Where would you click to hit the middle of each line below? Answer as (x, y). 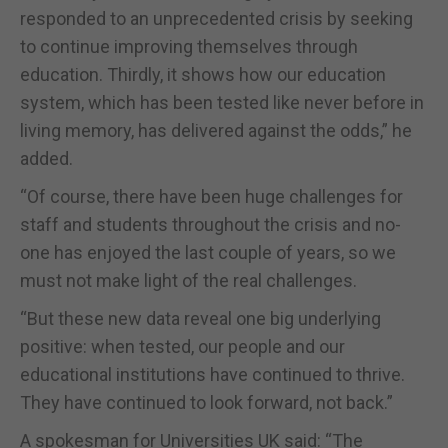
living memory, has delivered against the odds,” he (216, 130)
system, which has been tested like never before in (222, 102)
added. (46, 158)
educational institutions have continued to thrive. (212, 374)
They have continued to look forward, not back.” (206, 402)
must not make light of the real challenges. (188, 280)
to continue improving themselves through (189, 46)
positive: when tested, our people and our (182, 346)
